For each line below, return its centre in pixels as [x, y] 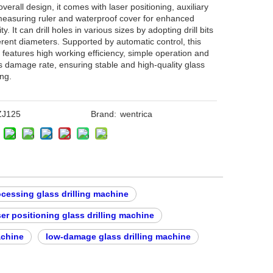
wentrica [136, 114]
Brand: [103, 114]
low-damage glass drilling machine [118, 236]
